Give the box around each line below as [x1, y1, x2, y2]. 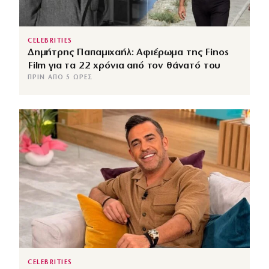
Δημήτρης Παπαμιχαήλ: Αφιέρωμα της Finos [28, 47, 229, 58]
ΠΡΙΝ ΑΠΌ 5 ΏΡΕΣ [28, 74, 94, 82]
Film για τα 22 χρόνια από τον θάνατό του [28, 61, 221, 71]
